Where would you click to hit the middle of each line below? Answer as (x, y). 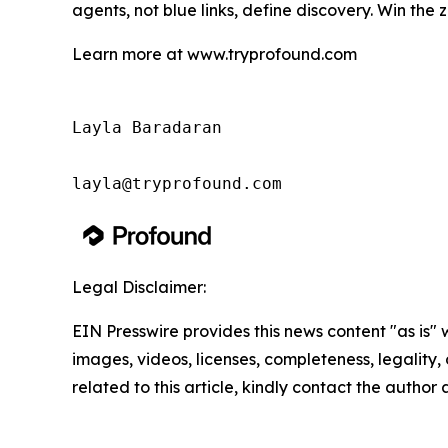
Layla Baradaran (147, 127)
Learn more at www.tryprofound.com (214, 53)
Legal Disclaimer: (139, 286)
